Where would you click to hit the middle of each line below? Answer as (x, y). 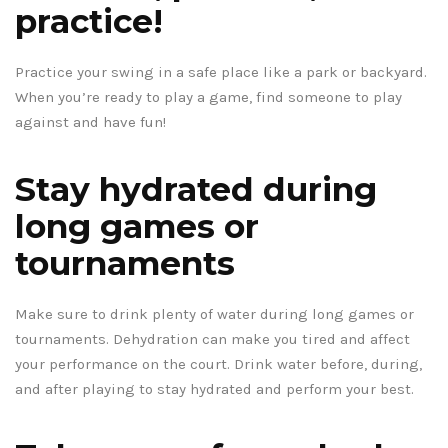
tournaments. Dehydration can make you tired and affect (212, 339)
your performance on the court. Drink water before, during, (218, 364)
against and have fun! (90, 122)
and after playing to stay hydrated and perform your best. (214, 389)
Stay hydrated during (196, 189)
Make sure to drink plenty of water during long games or (214, 314)
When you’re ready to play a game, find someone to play (208, 97)
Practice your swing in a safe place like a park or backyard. (221, 72)
